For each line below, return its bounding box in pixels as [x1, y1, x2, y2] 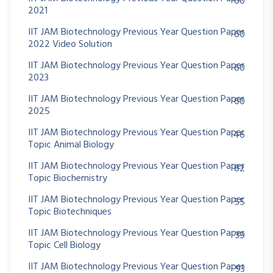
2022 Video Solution [28, 37, 112, 53]
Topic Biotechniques [28, 204, 112, 221]
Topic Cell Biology [28, 238, 101, 254]
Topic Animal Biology [28, 137, 114, 154]
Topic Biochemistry [28, 171, 107, 187]
